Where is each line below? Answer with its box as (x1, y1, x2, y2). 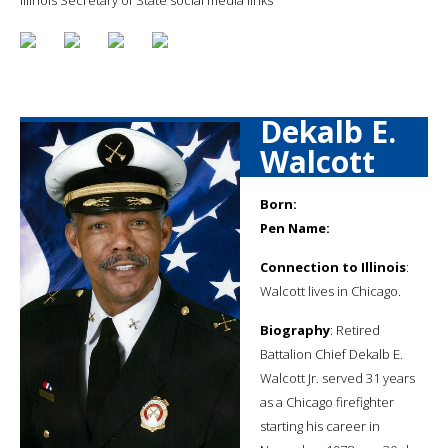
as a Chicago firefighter (260, 392, 394, 411)
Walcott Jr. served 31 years (260, 368, 415, 387)
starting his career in (260, 416, 380, 435)
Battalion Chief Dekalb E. (260, 344, 403, 363)
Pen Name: (260, 218, 330, 237)
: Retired (330, 320, 380, 339)
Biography (260, 320, 330, 339)
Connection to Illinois (260, 257, 406, 276)
